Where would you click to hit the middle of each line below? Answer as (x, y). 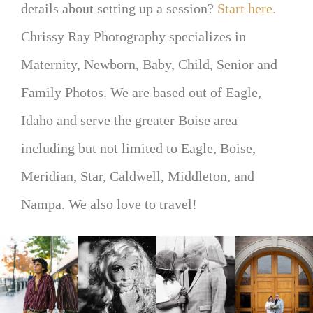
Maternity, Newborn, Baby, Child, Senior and (149, 64)
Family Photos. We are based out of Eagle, (141, 92)
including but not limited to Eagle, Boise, (138, 148)
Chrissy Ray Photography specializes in (133, 36)
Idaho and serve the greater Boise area (129, 120)
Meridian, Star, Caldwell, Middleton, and (138, 176)
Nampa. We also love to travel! (109, 204)
